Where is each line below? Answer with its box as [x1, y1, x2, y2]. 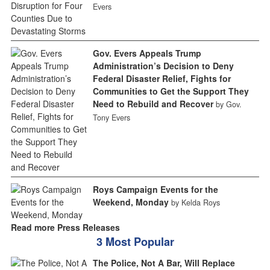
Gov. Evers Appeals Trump [92, 46, 201, 59]
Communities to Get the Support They [92, 84, 249, 97]
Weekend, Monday [92, 195, 169, 208]
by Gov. [215, 98, 242, 110]
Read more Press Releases [10, 221, 120, 233]
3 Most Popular [96, 233, 174, 250]
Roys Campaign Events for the [92, 183, 218, 195]
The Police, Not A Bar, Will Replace [92, 256, 235, 269]
